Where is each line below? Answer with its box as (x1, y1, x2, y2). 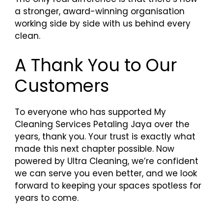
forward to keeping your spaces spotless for (15, 179, 201, 192)
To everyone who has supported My (15, 106, 166, 118)
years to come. (15, 192, 79, 204)
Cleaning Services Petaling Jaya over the (15, 118, 190, 130)
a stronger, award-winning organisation (15, 5, 185, 17)
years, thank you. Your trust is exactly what (15, 130, 195, 142)
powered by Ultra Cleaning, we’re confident (15, 155, 198, 167)
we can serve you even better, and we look (15, 167, 197, 179)
